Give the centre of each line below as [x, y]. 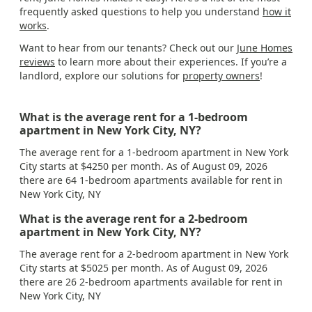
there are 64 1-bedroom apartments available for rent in [151, 180]
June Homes [265, 47]
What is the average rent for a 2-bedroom [134, 218]
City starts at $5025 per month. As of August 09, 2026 [143, 267]
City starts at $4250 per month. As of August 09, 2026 [143, 166]
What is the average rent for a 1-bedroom [134, 117]
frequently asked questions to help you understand [141, 11]
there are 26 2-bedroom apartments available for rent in [151, 281]
